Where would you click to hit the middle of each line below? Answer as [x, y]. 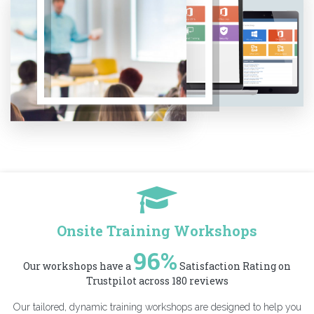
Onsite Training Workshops [157, 231]
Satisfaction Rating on [234, 266]
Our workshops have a [78, 266]
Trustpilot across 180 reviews [157, 281]
